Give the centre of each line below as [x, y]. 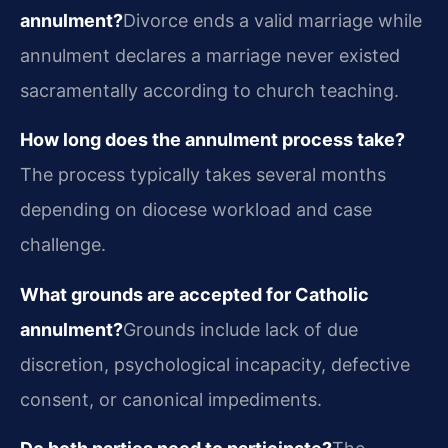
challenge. [63, 245]
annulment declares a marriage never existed [210, 55]
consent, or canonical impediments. [171, 399]
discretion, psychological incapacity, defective [215, 364]
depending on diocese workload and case [196, 210]
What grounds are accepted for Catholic [194, 294]
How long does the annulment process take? [212, 140]
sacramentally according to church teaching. [209, 90]
